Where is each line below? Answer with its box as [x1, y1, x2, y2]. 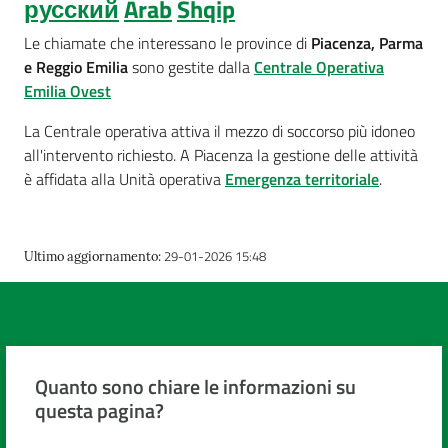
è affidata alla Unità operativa [24, 167, 225, 191]
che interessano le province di [110, 31, 307, 55]
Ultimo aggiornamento [24, 248, 158, 265]
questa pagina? [34, 394, 164, 426]
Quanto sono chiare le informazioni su [34, 370, 356, 402]
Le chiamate [24, 31, 106, 55]
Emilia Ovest [24, 79, 111, 103]
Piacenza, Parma [307, 31, 423, 55]
